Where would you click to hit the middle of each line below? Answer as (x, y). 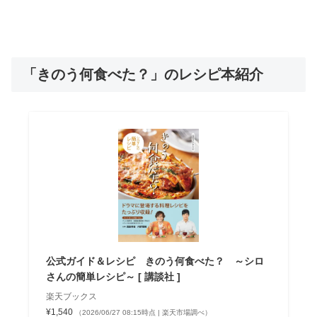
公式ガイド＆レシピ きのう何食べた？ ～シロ (155, 261)
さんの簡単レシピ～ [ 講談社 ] (113, 276)
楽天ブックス (71, 296)
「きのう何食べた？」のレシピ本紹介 (143, 74)
